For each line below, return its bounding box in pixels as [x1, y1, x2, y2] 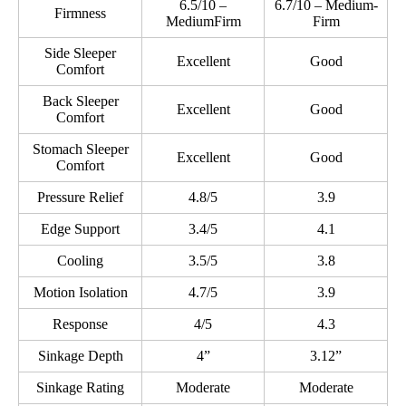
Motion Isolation [33, 285, 128, 301]
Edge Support [41, 221, 120, 237]
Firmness [54, 5, 106, 22]
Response [53, 316, 108, 333]
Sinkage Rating [36, 380, 124, 396]
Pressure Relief [37, 189, 123, 206]
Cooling [57, 253, 103, 269]
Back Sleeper [42, 93, 119, 110]
